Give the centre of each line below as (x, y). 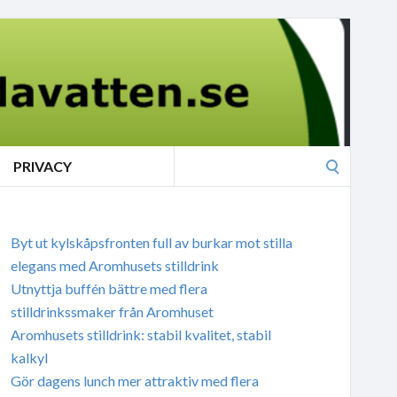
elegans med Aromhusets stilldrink (114, 265)
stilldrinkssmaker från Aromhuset (112, 311)
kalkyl (29, 357)
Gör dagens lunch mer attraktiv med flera (134, 380)
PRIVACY (43, 166)
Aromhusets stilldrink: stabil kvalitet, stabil (140, 334)
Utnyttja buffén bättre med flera (109, 288)
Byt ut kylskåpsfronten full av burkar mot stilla (151, 242)
